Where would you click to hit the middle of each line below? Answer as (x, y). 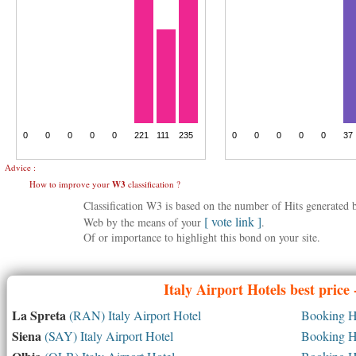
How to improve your (71, 184)
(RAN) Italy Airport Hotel (133, 315)
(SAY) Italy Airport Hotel (107, 336)
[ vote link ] (233, 221)
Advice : (20, 167)
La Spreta (39, 315)
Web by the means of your (144, 222)
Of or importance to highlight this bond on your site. (202, 237)
